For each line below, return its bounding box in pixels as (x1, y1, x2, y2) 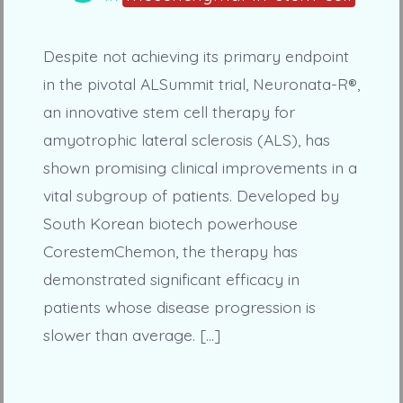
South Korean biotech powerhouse (42, 213, 298, 234)
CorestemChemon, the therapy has (42, 241, 298, 262)
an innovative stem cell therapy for (42, 102, 295, 122)
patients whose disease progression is (42, 297, 316, 318)
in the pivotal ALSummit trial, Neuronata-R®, (42, 74, 360, 94)
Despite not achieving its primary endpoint (42, 46, 349, 67)
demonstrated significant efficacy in (42, 269, 300, 290)
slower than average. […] (42, 325, 220, 345)
